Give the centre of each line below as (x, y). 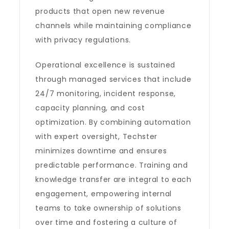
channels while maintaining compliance (113, 26)
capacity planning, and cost (90, 108)
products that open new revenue (100, 11)
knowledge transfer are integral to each (113, 179)
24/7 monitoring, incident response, (106, 94)
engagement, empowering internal (104, 194)
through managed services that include (113, 79)
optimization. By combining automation (113, 122)
